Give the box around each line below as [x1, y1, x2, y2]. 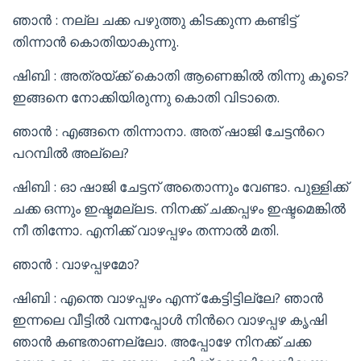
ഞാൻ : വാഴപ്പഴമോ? [12, 255, 139, 273]
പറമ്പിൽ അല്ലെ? [12, 143, 129, 162]
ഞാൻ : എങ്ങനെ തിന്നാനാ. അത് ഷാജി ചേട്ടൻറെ [12, 122, 324, 140]
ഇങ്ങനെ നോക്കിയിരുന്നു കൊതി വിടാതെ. [12, 88, 280, 106]
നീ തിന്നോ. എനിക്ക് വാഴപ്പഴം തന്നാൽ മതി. [12, 221, 279, 239]
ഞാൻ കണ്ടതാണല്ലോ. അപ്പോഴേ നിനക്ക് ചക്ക [12, 332, 311, 351]
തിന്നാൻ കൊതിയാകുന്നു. [12, 32, 179, 51]
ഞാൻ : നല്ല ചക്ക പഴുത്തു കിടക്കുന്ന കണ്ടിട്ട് [12, 10, 297, 29]
